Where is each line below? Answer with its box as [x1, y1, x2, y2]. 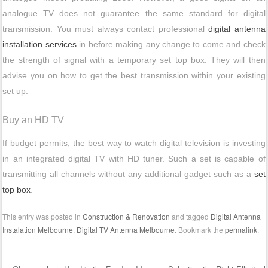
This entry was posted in [2, 211, 83, 221]
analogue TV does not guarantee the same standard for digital [2, 8, 266, 19]
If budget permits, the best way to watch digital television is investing [2, 138, 266, 148]
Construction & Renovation [83, 211, 170, 221]
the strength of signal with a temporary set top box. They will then [2, 55, 266, 65]
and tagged [170, 211, 211, 221]
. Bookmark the [175, 224, 226, 234]
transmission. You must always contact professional [2, 24, 209, 34]
